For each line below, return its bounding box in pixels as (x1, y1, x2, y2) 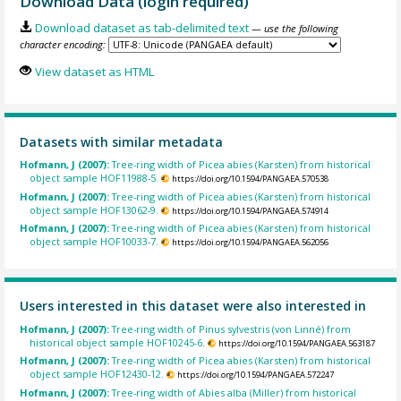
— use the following (251, 21, 338, 36)
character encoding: (20, 38, 107, 52)
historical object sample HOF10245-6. (30, 335, 206, 349)
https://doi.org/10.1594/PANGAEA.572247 (176, 369, 334, 381)
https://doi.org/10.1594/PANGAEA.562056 (171, 236, 328, 249)
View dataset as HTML (34, 63, 154, 80)
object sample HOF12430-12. (30, 367, 165, 381)
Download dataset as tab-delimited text (34, 20, 249, 37)
